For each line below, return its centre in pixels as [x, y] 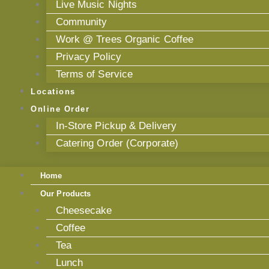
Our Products [66, 194]
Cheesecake [84, 211]
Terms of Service [94, 74]
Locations [53, 91]
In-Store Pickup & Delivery [116, 125]
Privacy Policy [88, 56]
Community [81, 22]
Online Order [60, 109]
